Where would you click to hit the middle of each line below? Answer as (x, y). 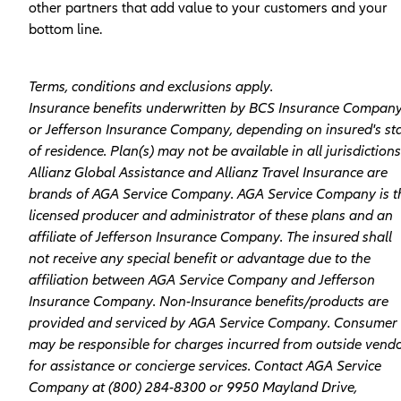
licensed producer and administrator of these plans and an (211, 215)
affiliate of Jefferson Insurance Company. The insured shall (210, 237)
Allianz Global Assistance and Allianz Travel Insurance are (208, 172)
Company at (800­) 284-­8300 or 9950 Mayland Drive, (193, 387)
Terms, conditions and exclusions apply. (151, 86)
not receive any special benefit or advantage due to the (200, 258)
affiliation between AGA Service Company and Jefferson (202, 280)
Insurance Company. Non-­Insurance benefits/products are (209, 301)
